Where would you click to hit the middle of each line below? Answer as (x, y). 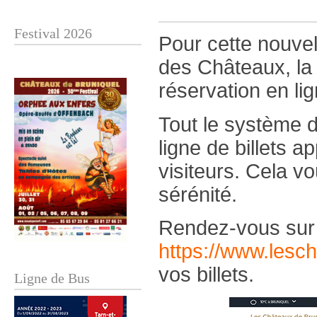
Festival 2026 (53, 33)
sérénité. (198, 194)
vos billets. (206, 275)
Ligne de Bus (52, 278)
